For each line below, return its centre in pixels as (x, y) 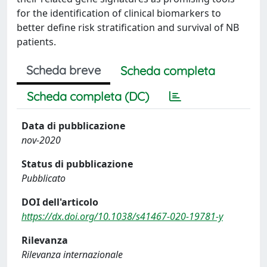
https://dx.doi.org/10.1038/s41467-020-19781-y (122, 216)
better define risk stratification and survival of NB (128, 27)
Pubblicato (44, 178)
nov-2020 (41, 140)
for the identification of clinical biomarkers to (119, 13)
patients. (36, 42)
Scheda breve (63, 70)
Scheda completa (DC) (88, 96)
